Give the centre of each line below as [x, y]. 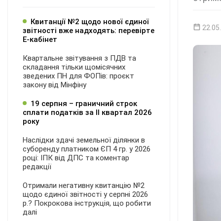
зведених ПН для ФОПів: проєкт [78, 76]
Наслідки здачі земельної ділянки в [84, 140]
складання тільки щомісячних [74, 67]
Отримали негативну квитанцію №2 [84, 185]
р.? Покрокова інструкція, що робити [87, 203]
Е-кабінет [40, 39]
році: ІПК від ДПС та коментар [76, 158]
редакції [37, 167]
